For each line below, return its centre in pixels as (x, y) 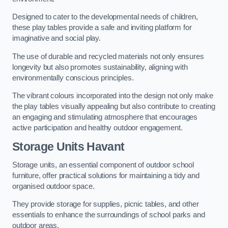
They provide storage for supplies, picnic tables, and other (106, 204)
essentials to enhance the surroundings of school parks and (109, 215)
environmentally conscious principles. (73, 78)
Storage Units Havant (68, 146)
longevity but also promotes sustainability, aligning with (100, 67)
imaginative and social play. (56, 38)
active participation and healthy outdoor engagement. (97, 128)
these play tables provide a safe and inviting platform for (102, 28)
